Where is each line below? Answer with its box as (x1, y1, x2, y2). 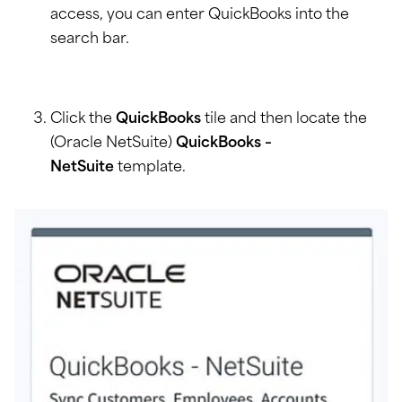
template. (114, 161, 186, 175)
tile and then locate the (201, 112, 367, 127)
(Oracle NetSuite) (50, 136, 176, 151)
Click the (50, 112, 116, 127)
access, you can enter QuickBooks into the (50, 8, 349, 22)
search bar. (50, 32, 129, 47)
